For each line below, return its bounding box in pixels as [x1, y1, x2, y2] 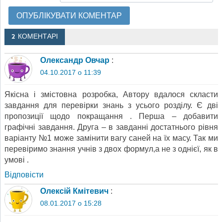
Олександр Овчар [40, 55, 110, 64]
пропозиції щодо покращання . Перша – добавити [4, 112, 218, 121]
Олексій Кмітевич [40, 187, 109, 196]
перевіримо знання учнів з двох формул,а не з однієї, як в [4, 145, 218, 154]
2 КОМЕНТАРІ [11, 32, 58, 41]
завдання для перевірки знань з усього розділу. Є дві [4, 101, 218, 110]
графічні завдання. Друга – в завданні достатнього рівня [4, 123, 218, 132]
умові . [4, 156, 29, 165]
